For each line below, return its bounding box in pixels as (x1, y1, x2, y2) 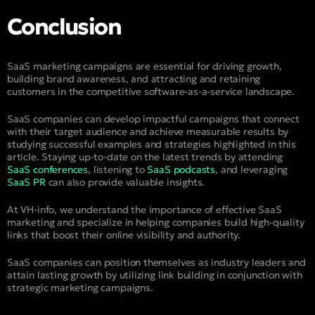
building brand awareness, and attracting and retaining (7, 72, 261, 85)
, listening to (88, 162, 148, 176)
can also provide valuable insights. (45, 175, 205, 188)
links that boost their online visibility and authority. (7, 228, 241, 241)
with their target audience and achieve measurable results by (7, 124, 289, 138)
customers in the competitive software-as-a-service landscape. (7, 84, 295, 98)
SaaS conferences (7, 162, 89, 176)
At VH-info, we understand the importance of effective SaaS (7, 202, 282, 216)
